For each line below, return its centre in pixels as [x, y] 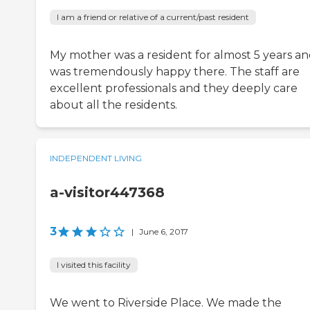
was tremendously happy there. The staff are [175, 72]
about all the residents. [113, 105]
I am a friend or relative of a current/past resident [153, 17]
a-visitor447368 [107, 193]
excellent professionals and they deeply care [174, 89]
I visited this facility [94, 265]
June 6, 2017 [164, 232]
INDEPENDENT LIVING [96, 158]
